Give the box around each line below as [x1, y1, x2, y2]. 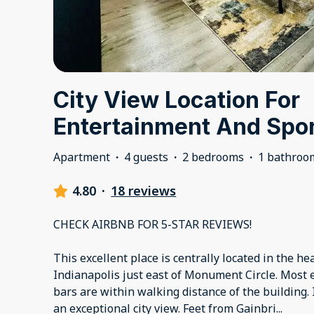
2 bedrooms [182, 149, 244, 165]
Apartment [53, 149, 110, 165]
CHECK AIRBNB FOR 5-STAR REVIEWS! [53, 217, 252, 233]
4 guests [124, 149, 168, 165]
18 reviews [111, 182, 177, 200]
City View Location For [53, 86, 300, 114]
